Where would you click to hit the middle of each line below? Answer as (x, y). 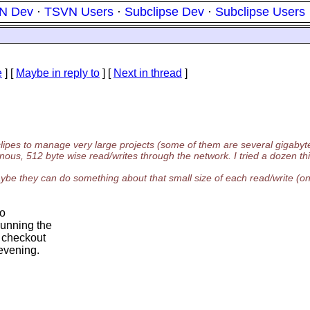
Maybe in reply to (58, 73)
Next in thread (148, 73)
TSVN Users (79, 12)
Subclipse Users (260, 12)
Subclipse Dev (164, 12)
